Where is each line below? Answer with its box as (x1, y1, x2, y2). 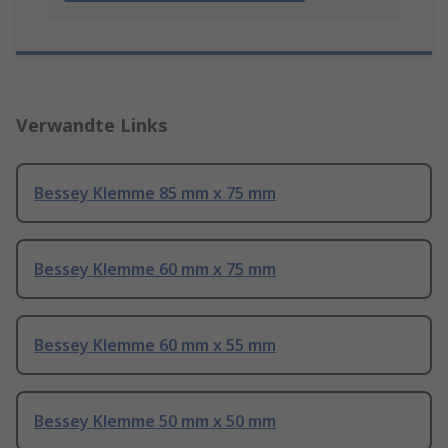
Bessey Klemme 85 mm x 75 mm (34, 182, 276, 205)
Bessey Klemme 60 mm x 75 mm (34, 258, 276, 281)
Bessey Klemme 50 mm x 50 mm (34, 410, 276, 433)
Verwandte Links (16, 113, 168, 138)
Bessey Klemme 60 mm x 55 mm (34, 334, 276, 357)
